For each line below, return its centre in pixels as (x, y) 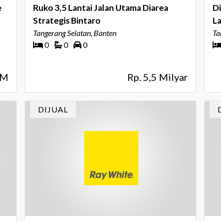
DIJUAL (53, 109)
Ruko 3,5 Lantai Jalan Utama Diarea (101, 8)
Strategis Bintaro (67, 20)
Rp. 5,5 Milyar (158, 77)
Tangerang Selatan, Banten (75, 33)
